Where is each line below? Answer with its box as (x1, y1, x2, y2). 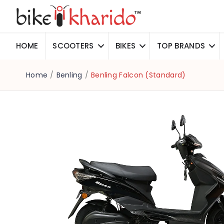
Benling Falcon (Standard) (90, 70, 186, 80)
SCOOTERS (52, 40, 94, 51)
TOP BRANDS (157, 40, 205, 51)
